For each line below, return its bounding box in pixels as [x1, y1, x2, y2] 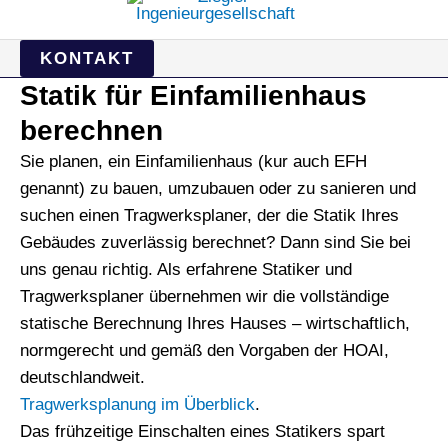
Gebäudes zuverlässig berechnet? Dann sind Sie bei [20, 233, 411, 252]
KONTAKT [40, 49, 134, 68]
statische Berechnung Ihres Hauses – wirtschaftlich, [20, 314, 410, 333]
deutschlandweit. [20, 368, 145, 387]
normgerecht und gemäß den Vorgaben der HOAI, [20, 341, 389, 360]
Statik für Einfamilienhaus [20, 80, 367, 111]
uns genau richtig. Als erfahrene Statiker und [20, 260, 352, 279]
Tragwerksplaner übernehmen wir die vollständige [20, 287, 389, 306]
